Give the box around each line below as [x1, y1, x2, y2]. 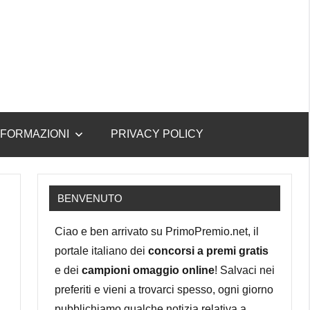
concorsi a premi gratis [148, 244, 268, 257]
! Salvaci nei [215, 264, 275, 276]
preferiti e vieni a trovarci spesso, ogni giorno [55, 283, 273, 295]
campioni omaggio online [82, 264, 215, 276]
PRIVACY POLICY [111, 128, 203, 140]
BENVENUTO [57, 192, 122, 204]
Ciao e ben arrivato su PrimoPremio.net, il [55, 225, 259, 237]
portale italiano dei [55, 244, 148, 257]
